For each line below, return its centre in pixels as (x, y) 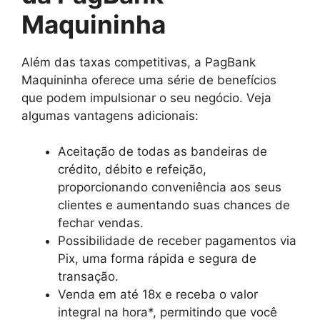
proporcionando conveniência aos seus (170, 187)
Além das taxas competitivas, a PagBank (139, 62)
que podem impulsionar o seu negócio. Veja (146, 97)
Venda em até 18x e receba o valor (158, 294)
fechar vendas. (101, 223)
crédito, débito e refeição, (132, 169)
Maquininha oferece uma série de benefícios (149, 80)
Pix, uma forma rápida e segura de (157, 259)
